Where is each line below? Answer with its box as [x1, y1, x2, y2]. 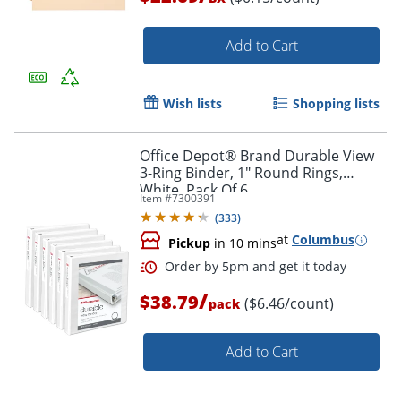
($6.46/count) [244, 294, 334, 314]
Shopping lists [293, 95, 380, 113]
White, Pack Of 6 [140, 180, 248, 200]
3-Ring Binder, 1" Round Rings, [140, 163, 343, 183]
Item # [140, 191, 172, 207]
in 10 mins [210, 235, 277, 252]
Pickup [168, 235, 210, 252]
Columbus [292, 231, 354, 249]
